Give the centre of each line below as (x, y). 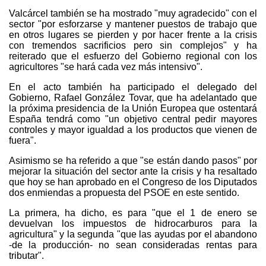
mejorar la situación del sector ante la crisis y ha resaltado (133, 171)
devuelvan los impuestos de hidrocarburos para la (133, 223)
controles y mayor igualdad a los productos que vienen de (133, 129)
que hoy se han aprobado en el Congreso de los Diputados (133, 182)
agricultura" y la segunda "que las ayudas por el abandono (133, 234)
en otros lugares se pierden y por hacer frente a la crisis (133, 34)
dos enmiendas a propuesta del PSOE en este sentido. (124, 192)
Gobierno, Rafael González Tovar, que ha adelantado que (133, 97)
